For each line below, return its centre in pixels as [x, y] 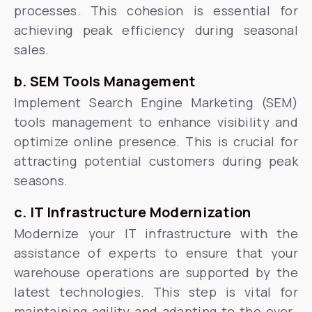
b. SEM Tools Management [105, 81]
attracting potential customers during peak [156, 161]
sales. [32, 49]
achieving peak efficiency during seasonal [156, 30]
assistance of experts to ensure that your [156, 253]
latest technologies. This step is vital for [156, 292]
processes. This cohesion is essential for [156, 10]
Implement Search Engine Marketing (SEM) [156, 102]
